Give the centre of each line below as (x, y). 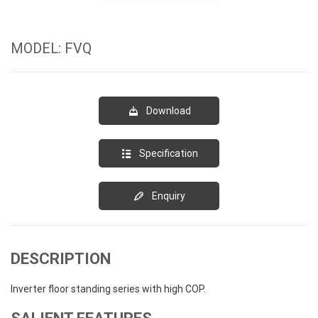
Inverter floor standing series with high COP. (108, 289)
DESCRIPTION (61, 259)
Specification (168, 154)
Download (168, 111)
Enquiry (168, 196)
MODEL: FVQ (51, 49)
